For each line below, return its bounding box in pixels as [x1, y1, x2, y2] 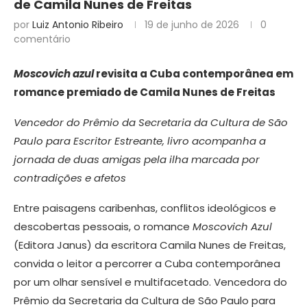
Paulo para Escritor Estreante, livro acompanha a [14, 134, 266, 149]
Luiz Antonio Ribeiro [32, 18, 123, 32]
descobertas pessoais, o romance [14, 219, 193, 234]
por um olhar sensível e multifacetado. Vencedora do [14, 275, 287, 290]
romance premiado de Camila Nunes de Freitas [14, 85, 275, 100]
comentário [14, 32, 71, 47]
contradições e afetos [14, 171, 126, 186]
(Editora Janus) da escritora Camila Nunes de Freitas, [14, 238, 286, 253]
